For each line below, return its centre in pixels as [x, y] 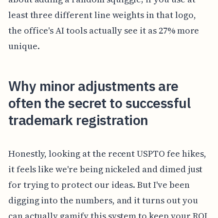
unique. [24, 46]
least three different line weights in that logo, [102, 15]
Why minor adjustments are [93, 86]
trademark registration [78, 120]
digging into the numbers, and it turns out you [103, 200]
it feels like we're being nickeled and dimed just [105, 169]
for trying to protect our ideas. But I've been [99, 184]
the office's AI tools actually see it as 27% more [104, 30]
